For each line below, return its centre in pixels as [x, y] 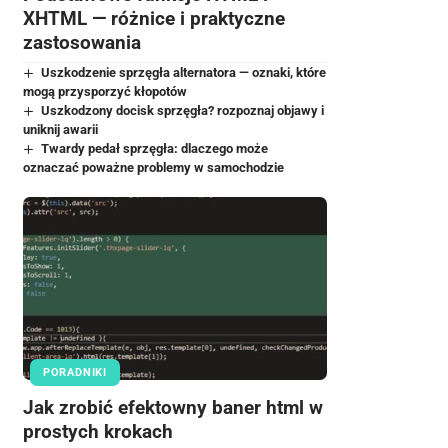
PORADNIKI [74, 373]
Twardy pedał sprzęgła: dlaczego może [155, 149]
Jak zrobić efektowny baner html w [172, 407]
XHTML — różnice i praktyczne [153, 19]
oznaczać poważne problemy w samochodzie [153, 168]
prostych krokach [97, 431]
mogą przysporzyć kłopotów [104, 92]
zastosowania [81, 43]
